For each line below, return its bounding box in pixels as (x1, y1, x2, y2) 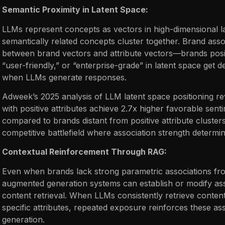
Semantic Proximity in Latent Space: (2, 5, 148, 15)
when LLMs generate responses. (2, 72, 127, 82)
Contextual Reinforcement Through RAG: (2, 147, 167, 157)
